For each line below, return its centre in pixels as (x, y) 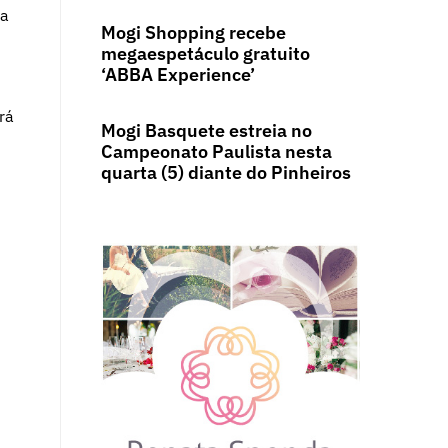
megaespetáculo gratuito (205, 54)
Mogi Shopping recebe (193, 33)
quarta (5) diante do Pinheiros (225, 173)
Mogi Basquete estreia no (206, 131)
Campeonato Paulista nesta (216, 152)
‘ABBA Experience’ (177, 75)
